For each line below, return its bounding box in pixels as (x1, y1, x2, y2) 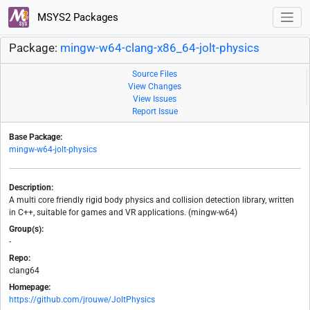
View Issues (133, 94, 176, 104)
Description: (9, 183, 53, 193)
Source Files (132, 69, 177, 80)
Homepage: (9, 282, 51, 293)
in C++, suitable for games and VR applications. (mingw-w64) (9, 208, 237, 218)
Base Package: (9, 132, 62, 143)
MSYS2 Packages (34, 10, 118, 24)
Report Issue (132, 107, 178, 117)
